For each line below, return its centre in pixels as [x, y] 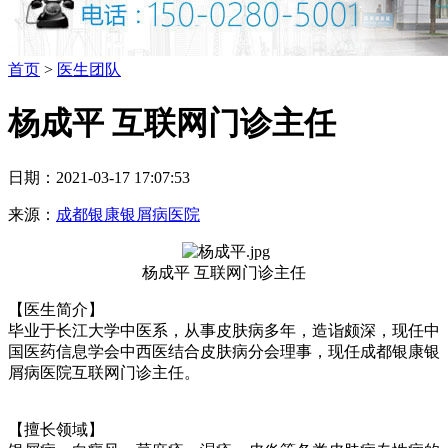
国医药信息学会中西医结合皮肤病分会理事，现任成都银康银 [224, 351]
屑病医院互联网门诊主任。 [104, 372]
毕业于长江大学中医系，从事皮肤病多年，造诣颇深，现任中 [224, 330]
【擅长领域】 [56, 429]
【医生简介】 [56, 309]
